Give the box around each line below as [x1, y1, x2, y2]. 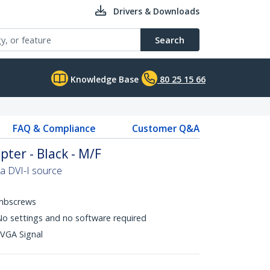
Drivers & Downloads [113, 5, 199, 17]
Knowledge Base [68, 74, 139, 85]
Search [155, 34, 184, 46]
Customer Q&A [131, 122, 199, 135]
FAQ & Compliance [12, 122, 96, 135]
